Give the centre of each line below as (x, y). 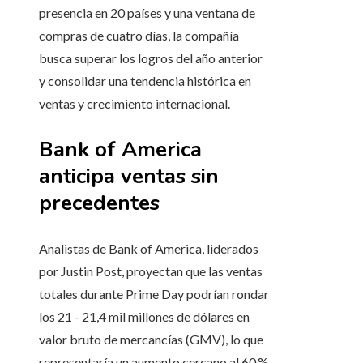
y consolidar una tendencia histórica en (145, 81)
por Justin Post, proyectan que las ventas (151, 271)
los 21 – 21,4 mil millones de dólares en (144, 317)
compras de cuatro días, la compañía (139, 36)
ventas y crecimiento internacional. (135, 104)
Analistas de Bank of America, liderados (149, 249)
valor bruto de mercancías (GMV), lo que (151, 340)
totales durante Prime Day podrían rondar (154, 294)
